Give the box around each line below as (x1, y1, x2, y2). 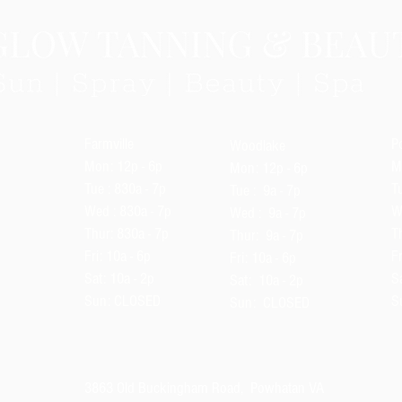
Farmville (84, 135, 134, 153)
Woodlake (230, 136, 285, 155)
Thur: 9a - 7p (230, 226, 303, 245)
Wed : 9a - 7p (230, 204, 306, 223)
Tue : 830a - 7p (84, 179, 166, 198)
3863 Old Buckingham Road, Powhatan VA (84, 379, 324, 398)
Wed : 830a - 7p (84, 202, 171, 221)
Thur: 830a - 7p (84, 224, 169, 243)
